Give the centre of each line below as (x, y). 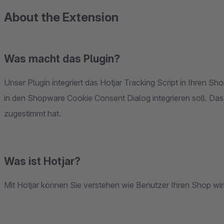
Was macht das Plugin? (62, 59)
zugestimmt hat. (32, 113)
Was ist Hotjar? (42, 161)
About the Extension (61, 17)
